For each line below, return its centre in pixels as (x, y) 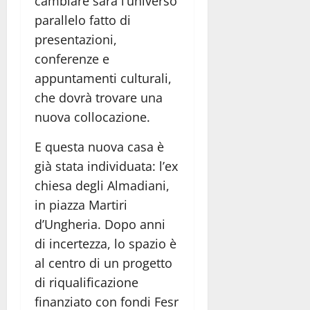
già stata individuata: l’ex (106, 166)
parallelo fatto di (83, 20)
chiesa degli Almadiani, (102, 185)
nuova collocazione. (92, 117)
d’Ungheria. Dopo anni (100, 224)
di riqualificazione (86, 282)
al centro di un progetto (103, 263)
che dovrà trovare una (99, 97)
